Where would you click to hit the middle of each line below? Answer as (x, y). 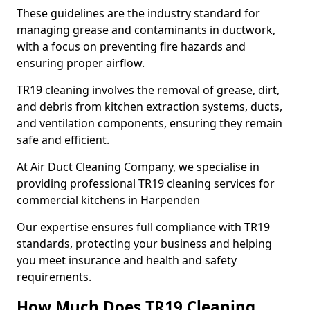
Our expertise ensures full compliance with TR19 (143, 227)
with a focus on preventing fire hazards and (131, 46)
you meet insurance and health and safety (127, 260)
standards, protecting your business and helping (144, 244)
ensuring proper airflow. (82, 63)
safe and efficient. (63, 140)
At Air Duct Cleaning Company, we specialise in (138, 167)
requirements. (54, 277)
